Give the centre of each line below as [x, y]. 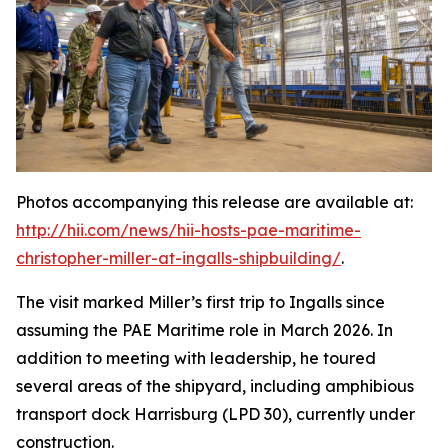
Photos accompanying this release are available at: [214, 202]
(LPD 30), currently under [316, 414]
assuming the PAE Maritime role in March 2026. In [204, 330]
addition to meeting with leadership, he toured [196, 358]
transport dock [75, 414]
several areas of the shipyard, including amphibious [215, 386]
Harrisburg [176, 414]
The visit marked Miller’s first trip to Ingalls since [200, 302]
